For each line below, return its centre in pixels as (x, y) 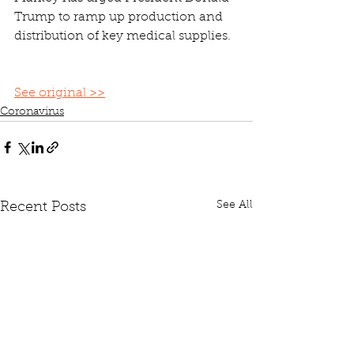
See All (235, 205)
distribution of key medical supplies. (122, 36)
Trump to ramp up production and (120, 17)
